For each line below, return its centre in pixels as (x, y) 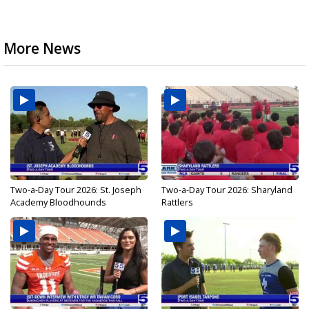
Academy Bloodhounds (58, 202)
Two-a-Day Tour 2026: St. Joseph (76, 190)
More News (42, 49)
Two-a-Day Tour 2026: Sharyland (227, 190)
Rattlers (177, 202)
